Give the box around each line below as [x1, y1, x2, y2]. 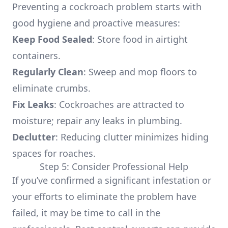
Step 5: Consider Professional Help [40, 160, 188, 173]
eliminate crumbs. [12, 82, 91, 94]
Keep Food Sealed [12, 33, 92, 45]
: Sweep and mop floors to [83, 66, 197, 78]
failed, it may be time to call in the [12, 207, 160, 219]
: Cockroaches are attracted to [54, 98, 184, 110]
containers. [12, 49, 61, 62]
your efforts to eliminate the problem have [12, 190, 196, 203]
